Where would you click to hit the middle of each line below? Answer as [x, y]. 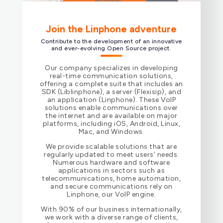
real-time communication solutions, [111, 76]
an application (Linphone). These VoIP [111, 100]
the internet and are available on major [111, 115]
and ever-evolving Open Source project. [111, 48]
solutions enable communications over [111, 108]
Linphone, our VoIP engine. [111, 194]
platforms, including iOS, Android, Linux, [111, 123]
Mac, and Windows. [111, 131]
